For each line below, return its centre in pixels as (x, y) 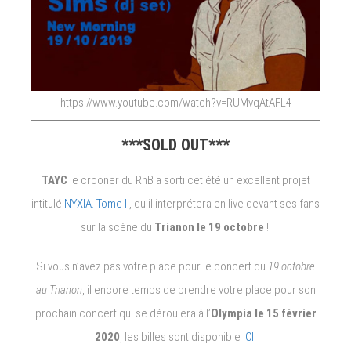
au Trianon (59, 290)
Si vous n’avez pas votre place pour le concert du (152, 267)
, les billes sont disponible (181, 337)
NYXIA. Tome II (97, 204)
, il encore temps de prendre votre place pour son (199, 290)
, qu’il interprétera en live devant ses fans (224, 204)
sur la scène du (117, 228)
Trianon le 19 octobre (209, 228)
